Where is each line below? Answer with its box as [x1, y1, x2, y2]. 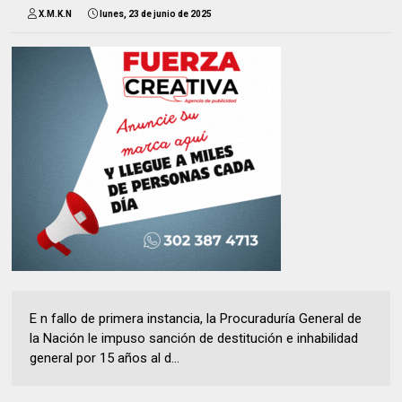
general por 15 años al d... [30, 350, 180, 367]
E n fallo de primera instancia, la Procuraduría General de [30, 310, 363, 328]
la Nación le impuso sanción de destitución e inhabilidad [30, 330, 359, 347]
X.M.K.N [39, 9, 73, 20]
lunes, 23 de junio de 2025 [100, 9, 213, 20]
